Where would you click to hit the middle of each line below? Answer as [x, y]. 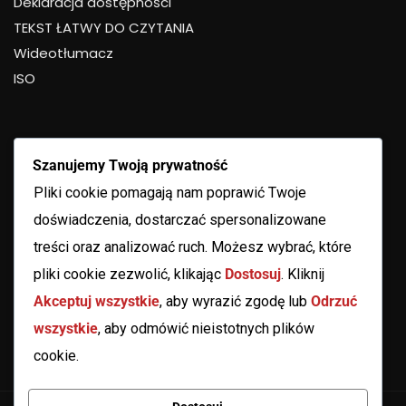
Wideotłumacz [63, 53]
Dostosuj [253, 274]
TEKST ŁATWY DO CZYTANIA [104, 27]
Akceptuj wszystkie [97, 301]
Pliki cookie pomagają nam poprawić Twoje [170, 192]
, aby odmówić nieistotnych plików [206, 328]
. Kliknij [303, 274]
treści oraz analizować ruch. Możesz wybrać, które [193, 246]
